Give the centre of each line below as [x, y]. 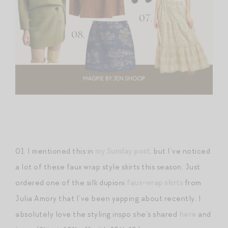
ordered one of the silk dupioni [71, 182]
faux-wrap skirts [155, 182]
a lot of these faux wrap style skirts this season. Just [108, 167]
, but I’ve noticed [180, 151]
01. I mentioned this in [55, 151]
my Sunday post [122, 151]
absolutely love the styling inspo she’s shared [97, 214]
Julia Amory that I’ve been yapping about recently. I [108, 198]
